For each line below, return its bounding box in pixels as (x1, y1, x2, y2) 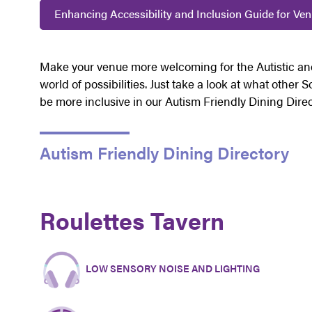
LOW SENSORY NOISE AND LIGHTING (83, 261, 260, 276)
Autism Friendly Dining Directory (39, 141, 289, 165)
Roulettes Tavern (39, 203, 224, 237)
